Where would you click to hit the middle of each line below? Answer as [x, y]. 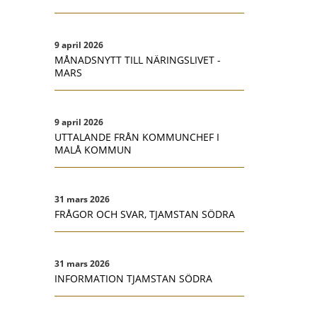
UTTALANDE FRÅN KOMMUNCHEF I [137, 137]
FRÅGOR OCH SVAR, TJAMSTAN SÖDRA [145, 214]
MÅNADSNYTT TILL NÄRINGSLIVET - [138, 60]
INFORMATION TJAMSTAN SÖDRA [133, 278]
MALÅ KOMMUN [93, 150]
